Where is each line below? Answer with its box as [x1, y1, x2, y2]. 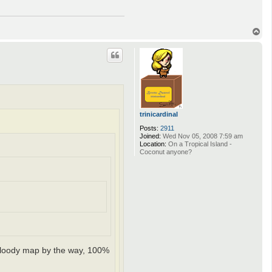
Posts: [140, 124, 158, 132]
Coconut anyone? [140, 148, 192, 156]
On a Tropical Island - [166, 140, 232, 148]
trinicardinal [140, 110, 178, 118]
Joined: [140, 132, 161, 140]
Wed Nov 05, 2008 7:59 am [161, 132, 243, 140]
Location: [140, 140, 166, 148]
